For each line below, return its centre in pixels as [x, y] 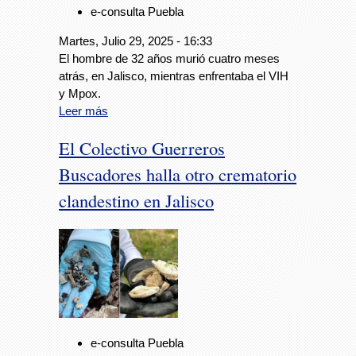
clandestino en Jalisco [136, 200]
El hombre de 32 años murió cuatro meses [169, 59]
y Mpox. [80, 94]
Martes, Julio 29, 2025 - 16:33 [135, 41]
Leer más [83, 111]
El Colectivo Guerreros [142, 147]
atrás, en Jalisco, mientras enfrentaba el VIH [174, 76]
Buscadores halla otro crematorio [178, 174]
